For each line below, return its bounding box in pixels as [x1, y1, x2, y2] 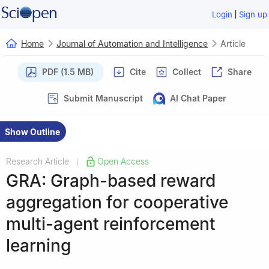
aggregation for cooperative [6, 192, 228, 213]
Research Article [6, 156, 69, 166]
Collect [172, 66, 201, 77]
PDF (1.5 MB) [41, 66, 94, 77]
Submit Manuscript [64, 92, 143, 103]
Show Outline [5, 126, 60, 137]
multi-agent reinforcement [6, 213, 216, 234]
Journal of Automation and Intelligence [56, 38, 208, 49]
